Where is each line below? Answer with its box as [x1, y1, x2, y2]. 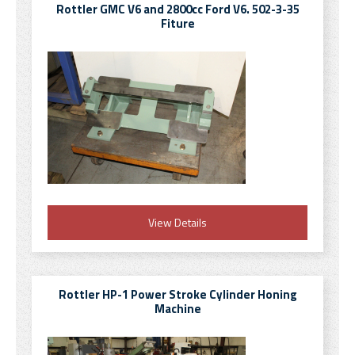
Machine [154, 300, 201, 318]
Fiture [160, 14, 195, 32]
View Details [148, 214, 207, 231]
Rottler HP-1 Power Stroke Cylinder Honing [58, 285, 297, 303]
